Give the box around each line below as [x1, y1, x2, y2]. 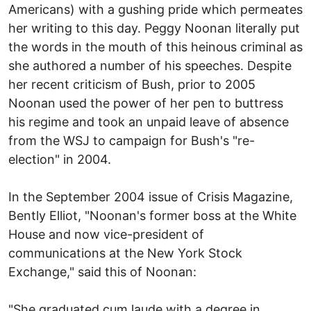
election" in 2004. [8, 151, 111, 167]
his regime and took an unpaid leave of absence [8, 114, 289, 129]
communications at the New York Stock [8, 245, 242, 260]
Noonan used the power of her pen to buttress [8, 95, 283, 110]
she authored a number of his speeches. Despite [8, 58, 292, 73]
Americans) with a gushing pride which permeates [8, 1, 303, 17]
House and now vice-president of [8, 226, 204, 242]
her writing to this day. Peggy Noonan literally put [8, 20, 300, 35]
